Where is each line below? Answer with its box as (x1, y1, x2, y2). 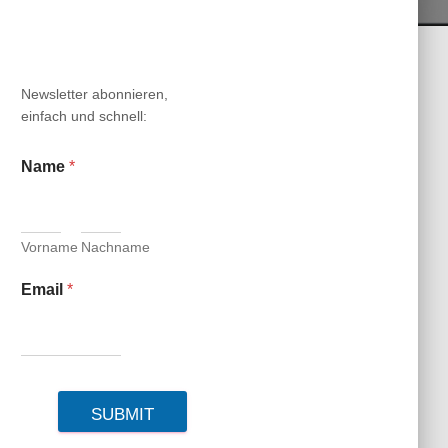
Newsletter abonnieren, (21, 85, 169, 102)
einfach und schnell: (21, 107, 148, 124)
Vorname (21, 238, 79, 255)
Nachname (81, 238, 151, 255)
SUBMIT (91, 404, 155, 424)
